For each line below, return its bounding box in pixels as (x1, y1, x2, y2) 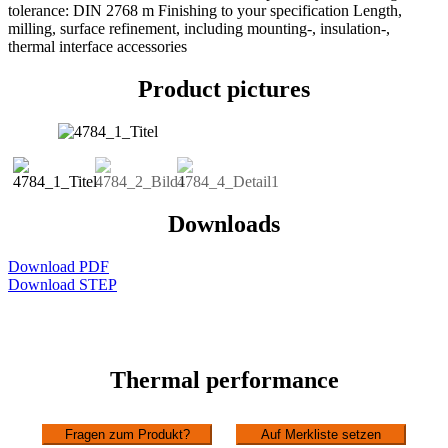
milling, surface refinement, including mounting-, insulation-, (8, 19, 390, 37)
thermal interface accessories (8, 37, 187, 55)
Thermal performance (109, 367, 339, 394)
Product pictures (138, 75, 310, 102)
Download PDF (8, 257, 109, 275)
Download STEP (8, 275, 117, 293)
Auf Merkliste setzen (261, 427, 381, 443)
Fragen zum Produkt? (64, 427, 190, 443)
